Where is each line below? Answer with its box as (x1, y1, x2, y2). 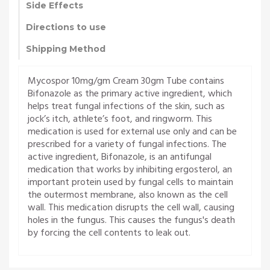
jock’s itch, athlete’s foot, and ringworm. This (28, 111, 212, 127)
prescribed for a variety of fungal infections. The (28, 136, 227, 152)
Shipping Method (26, 43, 105, 54)
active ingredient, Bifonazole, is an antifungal (28, 149, 212, 165)
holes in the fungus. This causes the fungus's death (28, 212, 235, 228)
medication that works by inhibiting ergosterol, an (28, 162, 232, 178)
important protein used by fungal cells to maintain (28, 174, 233, 190)
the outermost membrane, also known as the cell (28, 187, 228, 203)
